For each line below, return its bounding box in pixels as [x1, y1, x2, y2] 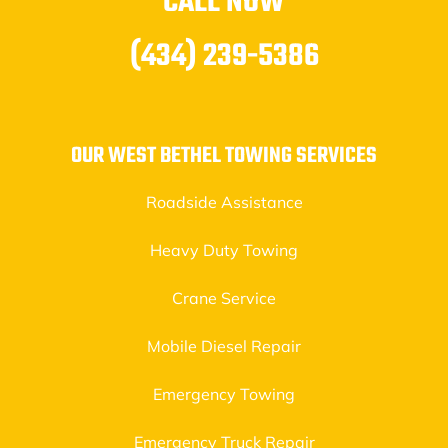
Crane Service [172, 288, 276, 308]
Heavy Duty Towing [150, 240, 298, 260]
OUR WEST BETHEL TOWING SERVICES [71, 139, 377, 173]
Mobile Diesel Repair [147, 336, 301, 356]
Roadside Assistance [145, 192, 303, 212]
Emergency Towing [153, 384, 295, 404]
